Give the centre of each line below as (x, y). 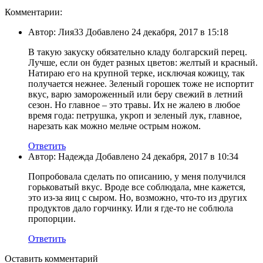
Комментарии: (33, 12)
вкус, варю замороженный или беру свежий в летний (136, 94)
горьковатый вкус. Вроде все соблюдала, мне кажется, (137, 187)
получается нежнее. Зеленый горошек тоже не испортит (141, 83)
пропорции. (52, 218)
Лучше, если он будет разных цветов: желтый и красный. (143, 62)
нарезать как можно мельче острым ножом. (114, 126)
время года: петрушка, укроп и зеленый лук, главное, (135, 115)
